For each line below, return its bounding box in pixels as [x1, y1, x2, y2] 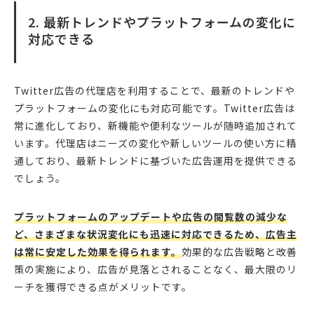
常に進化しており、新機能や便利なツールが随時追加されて [14, 118, 297, 133]
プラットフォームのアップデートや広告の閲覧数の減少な [14, 210, 287, 224]
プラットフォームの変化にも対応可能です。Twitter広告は [14, 101, 295, 116]
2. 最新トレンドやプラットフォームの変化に [28, 13, 296, 32]
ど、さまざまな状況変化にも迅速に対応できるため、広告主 [14, 227, 297, 242]
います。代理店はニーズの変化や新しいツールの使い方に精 [14, 136, 296, 151]
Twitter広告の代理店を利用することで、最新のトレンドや [14, 83, 295, 98]
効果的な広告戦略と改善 [182, 245, 297, 259]
